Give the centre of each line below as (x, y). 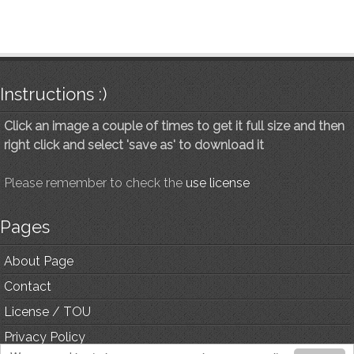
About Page (39, 262)
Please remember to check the (95, 183)
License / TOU (47, 312)
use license (218, 183)
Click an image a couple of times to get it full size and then (174, 126)
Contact (28, 287)
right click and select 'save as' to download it (134, 145)
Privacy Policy (45, 337)
